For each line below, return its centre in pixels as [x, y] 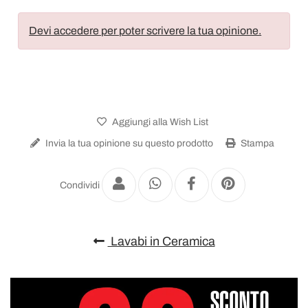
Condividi [79, 185]
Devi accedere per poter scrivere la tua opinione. [145, 30]
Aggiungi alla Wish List [159, 122]
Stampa [256, 143]
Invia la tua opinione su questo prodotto [128, 143]
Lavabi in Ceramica [161, 241]
